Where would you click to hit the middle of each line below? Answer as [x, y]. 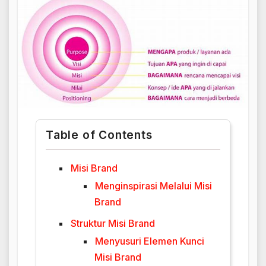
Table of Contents [99, 134]
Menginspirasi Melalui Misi [153, 186]
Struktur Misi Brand [113, 223]
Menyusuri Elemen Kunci [150, 241]
